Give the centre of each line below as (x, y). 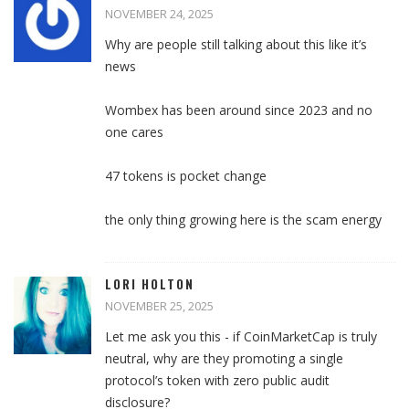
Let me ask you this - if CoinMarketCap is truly (241, 337)
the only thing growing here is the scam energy (243, 220)
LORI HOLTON (150, 284)
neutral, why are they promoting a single (224, 359)
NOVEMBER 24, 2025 (159, 14)
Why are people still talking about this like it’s (236, 45)
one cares (134, 132)
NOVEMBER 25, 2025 (159, 306)
